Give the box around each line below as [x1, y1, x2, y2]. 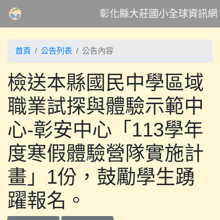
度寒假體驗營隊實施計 [7, 142, 204, 164]
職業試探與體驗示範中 [7, 95, 204, 117]
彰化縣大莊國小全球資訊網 [99, 8, 218, 19]
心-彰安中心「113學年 [7, 119, 203, 140]
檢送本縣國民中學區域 [7, 72, 204, 93]
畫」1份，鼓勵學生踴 [7, 166, 195, 188]
